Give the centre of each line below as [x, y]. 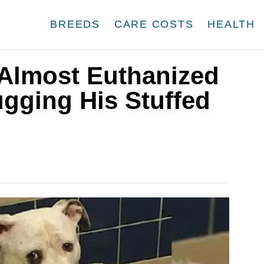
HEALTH [231, 24]
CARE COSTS [154, 24]
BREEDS [75, 24]
